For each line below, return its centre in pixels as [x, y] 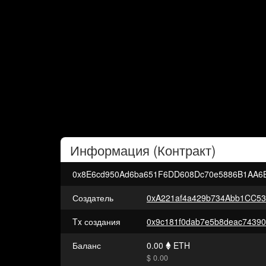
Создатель [93, 198]
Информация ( [114, 150]
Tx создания [96, 221]
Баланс [87, 245]
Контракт [184, 150]
